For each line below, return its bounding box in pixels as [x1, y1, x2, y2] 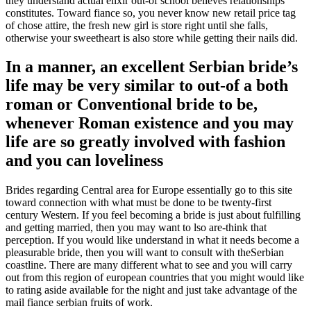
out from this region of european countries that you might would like [6, 271, 304, 284]
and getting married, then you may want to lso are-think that [6, 221, 267, 234]
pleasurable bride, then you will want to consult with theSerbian [6, 246, 284, 259]
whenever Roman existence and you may [6, 114, 294, 133]
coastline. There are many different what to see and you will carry [6, 259, 292, 271]
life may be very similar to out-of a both [6, 76, 288, 95]
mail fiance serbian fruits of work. [6, 296, 153, 309]
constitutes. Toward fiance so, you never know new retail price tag [6, 6, 296, 19]
